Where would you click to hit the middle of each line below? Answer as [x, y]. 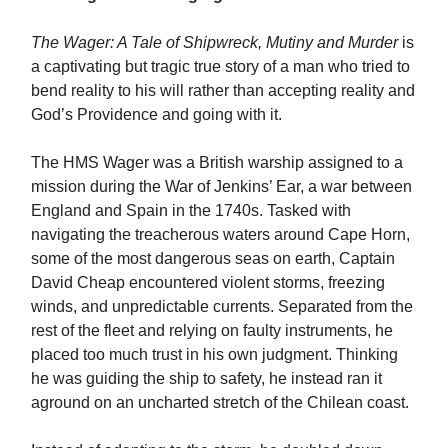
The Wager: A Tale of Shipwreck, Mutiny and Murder [214, 43]
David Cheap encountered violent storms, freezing [208, 283]
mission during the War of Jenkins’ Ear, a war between [221, 187]
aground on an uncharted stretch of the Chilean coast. [220, 403]
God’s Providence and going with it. [158, 115]
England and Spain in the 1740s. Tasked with [191, 211]
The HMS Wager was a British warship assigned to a [217, 163]
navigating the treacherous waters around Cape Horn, [220, 235]
